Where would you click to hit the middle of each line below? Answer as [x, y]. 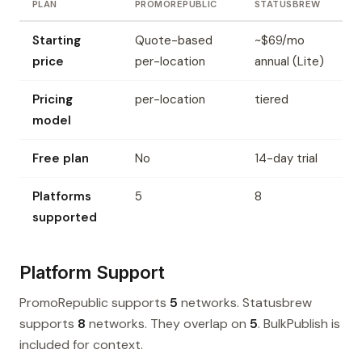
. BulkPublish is [299, 324]
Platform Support [92, 273]
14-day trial [286, 159]
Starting [57, 41]
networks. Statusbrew [245, 303]
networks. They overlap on [168, 324]
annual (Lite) [289, 62]
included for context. [81, 345]
